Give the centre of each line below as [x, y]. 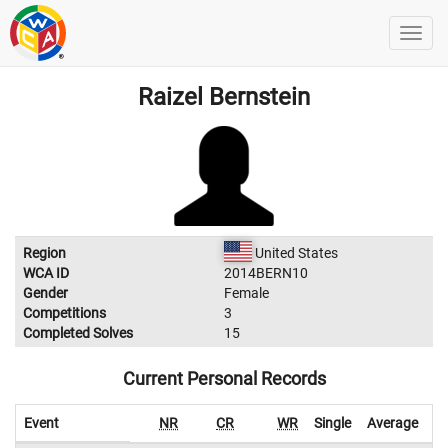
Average [392, 423]
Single [332, 423]
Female [246, 293]
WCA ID [46, 273]
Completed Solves [78, 333]
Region [44, 253]
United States [294, 253]
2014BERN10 [266, 273]
